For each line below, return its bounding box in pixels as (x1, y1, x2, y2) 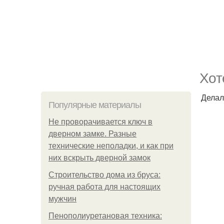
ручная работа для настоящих (48, 182, 160, 191)
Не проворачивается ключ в (48, 117, 152, 126)
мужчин (48, 194, 76, 203)
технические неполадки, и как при (48, 141, 173, 150)
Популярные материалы (48, 100, 141, 110)
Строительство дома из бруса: (48, 170, 160, 179)
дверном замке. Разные (48, 129, 136, 138)
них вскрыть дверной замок (48, 153, 150, 162)
